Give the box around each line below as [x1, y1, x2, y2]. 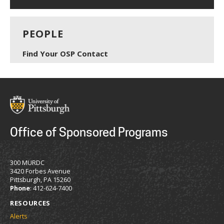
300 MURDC [10, 158, 44, 167]
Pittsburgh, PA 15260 [10, 175, 70, 184]
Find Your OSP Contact [22, 48, 108, 58]
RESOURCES [10, 198, 50, 207]
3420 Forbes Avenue [10, 166, 70, 175]
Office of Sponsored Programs [10, 124, 168, 139]
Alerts [10, 211, 27, 220]
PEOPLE [22, 26, 63, 40]
